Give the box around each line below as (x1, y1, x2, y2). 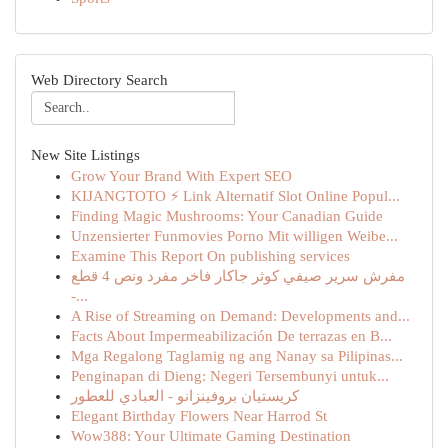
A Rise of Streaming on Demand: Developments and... (71, 308, 410, 324)
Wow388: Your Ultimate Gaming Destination (71, 428, 351, 444)
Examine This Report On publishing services (71, 248, 350, 264)
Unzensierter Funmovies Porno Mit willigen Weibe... (71, 228, 398, 244)
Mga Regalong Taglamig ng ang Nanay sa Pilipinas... (71, 348, 403, 364)
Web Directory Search (31, 72, 168, 88)
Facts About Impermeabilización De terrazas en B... (71, 328, 392, 344)
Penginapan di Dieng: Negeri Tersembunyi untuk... (71, 368, 389, 384)
